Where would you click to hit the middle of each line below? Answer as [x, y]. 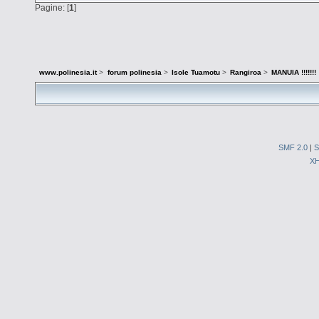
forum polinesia [134, 73]
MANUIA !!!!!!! [294, 73]
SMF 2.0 [293, 147]
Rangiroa [245, 73]
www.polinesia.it [68, 73]
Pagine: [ [52, 8]
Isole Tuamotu [195, 73]
